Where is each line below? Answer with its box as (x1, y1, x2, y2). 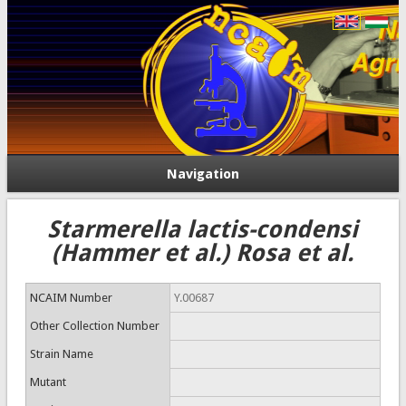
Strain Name (29, 347, 93, 361)
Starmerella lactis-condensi (47, 216, 359, 243)
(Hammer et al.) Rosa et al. (52, 239, 354, 266)
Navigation (167, 166, 239, 182)
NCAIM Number (29, 291, 112, 304)
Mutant (29, 375, 66, 389)
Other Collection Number (29, 319, 159, 333)
